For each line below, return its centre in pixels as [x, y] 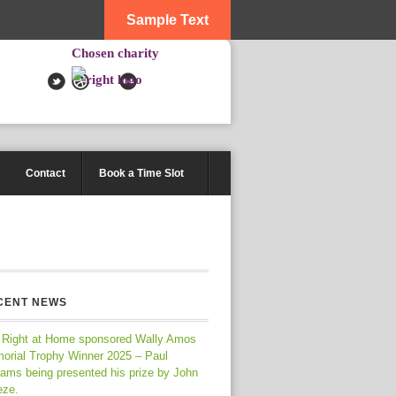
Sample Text [168, 20]
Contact [46, 173]
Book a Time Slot [141, 173]
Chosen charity [115, 53]
